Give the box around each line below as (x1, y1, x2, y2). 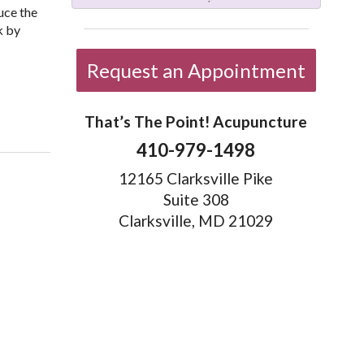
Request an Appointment (86, 58, 305, 83)
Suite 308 (162, 189, 229, 209)
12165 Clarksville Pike (119, 168, 274, 188)
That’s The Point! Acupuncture (84, 112, 308, 132)
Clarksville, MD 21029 (119, 210, 274, 230)
